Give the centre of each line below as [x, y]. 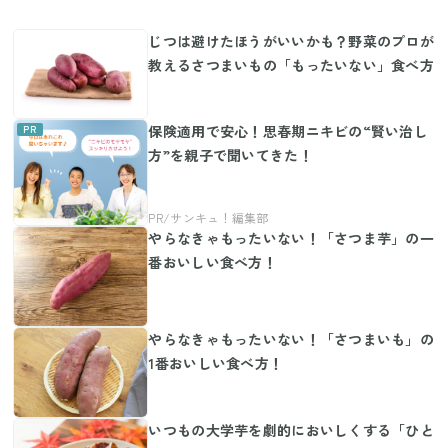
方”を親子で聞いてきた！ [230, 155]
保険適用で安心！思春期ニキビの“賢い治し [288, 131]
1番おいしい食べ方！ [216, 363]
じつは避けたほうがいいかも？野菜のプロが [291, 40]
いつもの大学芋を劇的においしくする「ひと [291, 430]
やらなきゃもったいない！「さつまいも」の [291, 339]
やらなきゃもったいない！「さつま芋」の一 [291, 237]
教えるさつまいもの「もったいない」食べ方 [291, 64]
